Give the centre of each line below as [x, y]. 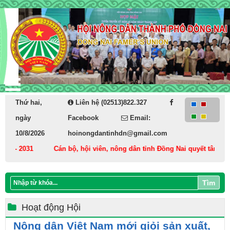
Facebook [83, 118]
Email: [140, 118]
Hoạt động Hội [51, 207]
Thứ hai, [29, 102]
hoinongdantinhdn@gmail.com [118, 133]
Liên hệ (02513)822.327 [111, 102]
